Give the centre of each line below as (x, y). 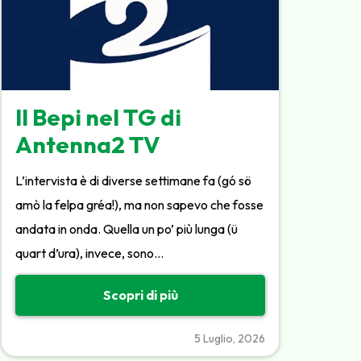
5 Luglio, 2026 (229, 338)
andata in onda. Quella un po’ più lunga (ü (127, 228)
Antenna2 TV (88, 144)
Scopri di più (140, 295)
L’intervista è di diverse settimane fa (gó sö (134, 180)
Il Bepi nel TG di (99, 116)
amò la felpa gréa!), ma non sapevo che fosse (140, 204)
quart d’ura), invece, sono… (90, 253)
